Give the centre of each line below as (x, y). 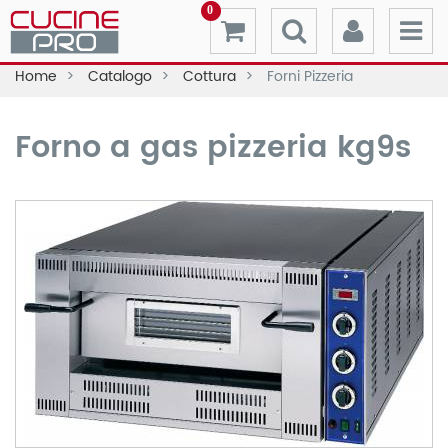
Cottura (211, 76)
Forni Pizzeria (310, 76)
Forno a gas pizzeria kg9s (213, 148)
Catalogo (122, 76)
